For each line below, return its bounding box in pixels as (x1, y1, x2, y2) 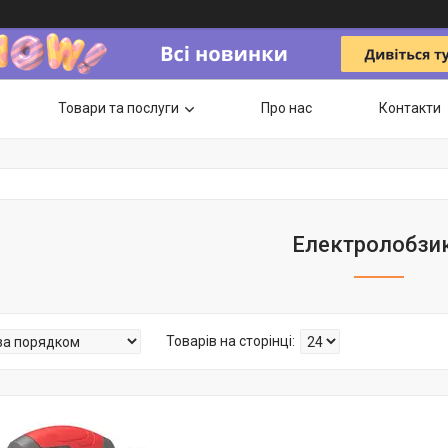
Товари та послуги (58, 100, 179, 116)
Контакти (379, 100, 441, 116)
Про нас (261, 100, 312, 116)
